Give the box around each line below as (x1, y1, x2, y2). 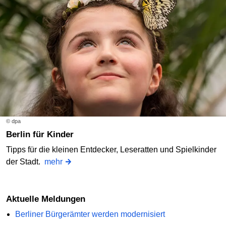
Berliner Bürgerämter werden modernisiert (15, 209, 165, 218)
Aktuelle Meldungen (12, 194, 85, 204)
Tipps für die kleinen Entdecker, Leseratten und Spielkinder (6, 145, 216, 154)
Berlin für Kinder (12, 130, 74, 140)
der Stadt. (6, 157, 44, 166)
